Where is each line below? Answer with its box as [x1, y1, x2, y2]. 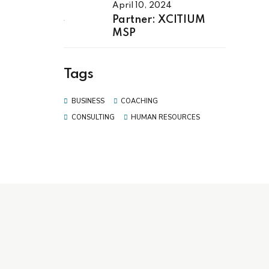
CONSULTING [71, 113, 115, 122]
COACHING [121, 97, 159, 106]
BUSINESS [71, 97, 104, 106]
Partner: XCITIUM [112, 14, 205, 25]
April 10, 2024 [112, 1, 172, 10]
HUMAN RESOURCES [131, 113, 201, 122]
